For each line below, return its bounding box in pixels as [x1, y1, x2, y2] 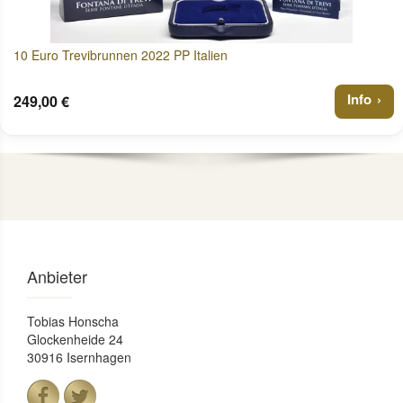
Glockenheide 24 [27, 330, 123, 349]
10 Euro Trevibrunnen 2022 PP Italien [13, 46, 228, 64]
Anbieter [27, 264, 87, 289]
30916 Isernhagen [27, 348, 131, 367]
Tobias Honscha [27, 312, 119, 331]
